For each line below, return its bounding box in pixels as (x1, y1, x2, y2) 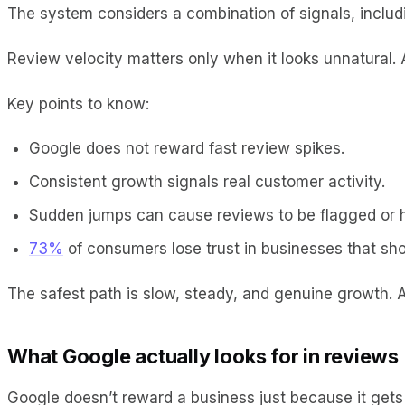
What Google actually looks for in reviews (7, 344, 399, 368)
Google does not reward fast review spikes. (29, 138, 344, 157)
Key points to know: (7, 94, 149, 113)
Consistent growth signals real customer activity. (29, 172, 385, 191)
